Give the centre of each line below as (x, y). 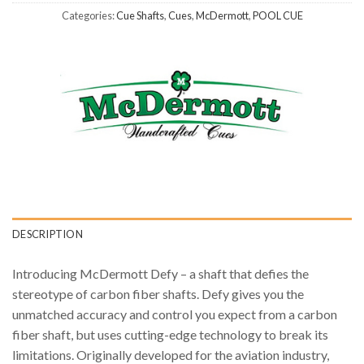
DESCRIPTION (48, 234)
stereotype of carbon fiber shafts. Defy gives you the (158, 293)
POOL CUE (277, 15)
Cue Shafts (140, 15)
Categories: (89, 15)
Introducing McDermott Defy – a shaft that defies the (160, 273)
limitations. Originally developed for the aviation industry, (171, 354)
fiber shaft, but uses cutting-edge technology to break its (170, 334)
